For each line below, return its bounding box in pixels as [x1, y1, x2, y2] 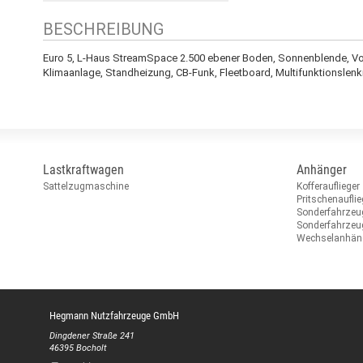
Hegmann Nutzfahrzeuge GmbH [49, 309, 179, 322]
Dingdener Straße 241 [49, 330, 135, 341]
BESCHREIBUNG [42, 19, 164, 39]
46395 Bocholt [49, 342, 106, 353]
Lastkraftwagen [42, 161, 124, 177]
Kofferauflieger [297, 180, 361, 192]
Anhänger [297, 161, 348, 177]
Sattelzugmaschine [42, 180, 129, 192]
